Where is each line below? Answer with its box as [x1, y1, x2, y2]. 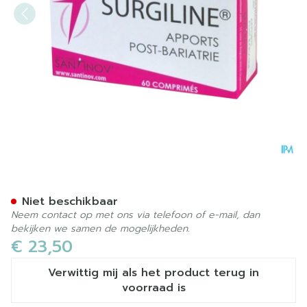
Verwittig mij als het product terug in [48, 265, 259, 281]
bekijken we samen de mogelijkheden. [11, 221, 190, 236]
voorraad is [121, 280, 186, 296]
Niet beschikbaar [22, 193, 118, 210]
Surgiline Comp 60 [10, 169, 207, 202]
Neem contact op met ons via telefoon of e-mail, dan [11, 208, 260, 222]
